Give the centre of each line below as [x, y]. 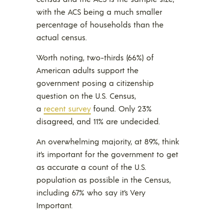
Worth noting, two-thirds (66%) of [95, 57]
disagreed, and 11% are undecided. [98, 121]
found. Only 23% [121, 109]
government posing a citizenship [95, 83]
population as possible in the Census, [104, 180]
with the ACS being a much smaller [99, 12]
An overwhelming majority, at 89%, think [108, 141]
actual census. [62, 37]
